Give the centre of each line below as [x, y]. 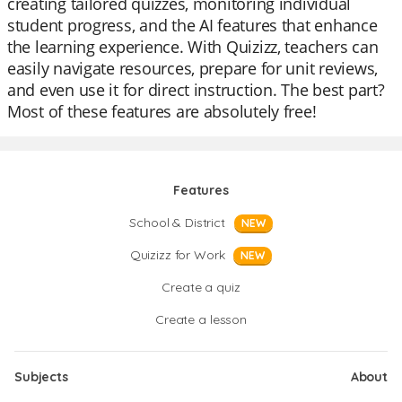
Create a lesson [201, 319]
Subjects [41, 377]
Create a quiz [201, 287]
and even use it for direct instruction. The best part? [196, 90]
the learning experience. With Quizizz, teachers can [193, 47]
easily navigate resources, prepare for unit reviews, [192, 68]
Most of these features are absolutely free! [162, 111]
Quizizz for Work [177, 255]
